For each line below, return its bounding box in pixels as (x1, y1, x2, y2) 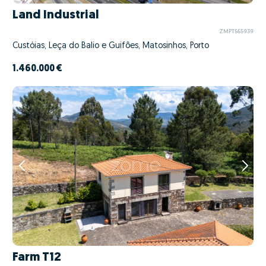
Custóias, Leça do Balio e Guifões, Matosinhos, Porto (12, 41, 209, 50)
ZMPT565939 (218, 29, 254, 35)
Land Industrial (12, 8, 99, 21)
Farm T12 (12, 251, 61, 264)
